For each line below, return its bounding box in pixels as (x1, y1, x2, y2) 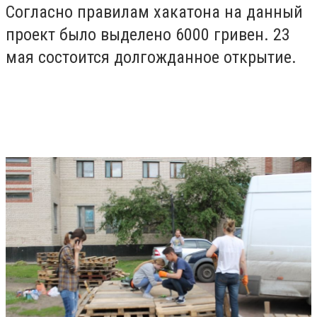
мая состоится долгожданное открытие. (6, 47, 301, 67)
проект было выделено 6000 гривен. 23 (6, 24, 290, 45)
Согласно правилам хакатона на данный (6, 1, 303, 22)
